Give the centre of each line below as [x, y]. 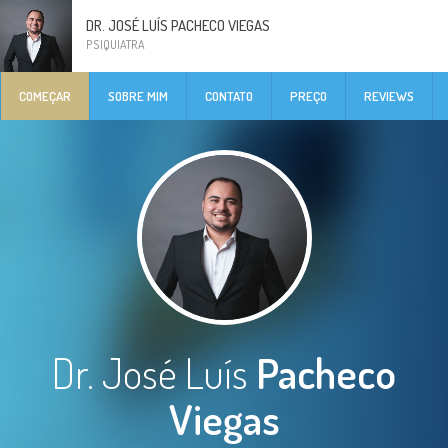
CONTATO [229, 96]
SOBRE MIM [138, 96]
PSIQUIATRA [115, 44]
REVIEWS [389, 96]
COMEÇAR [45, 96]
